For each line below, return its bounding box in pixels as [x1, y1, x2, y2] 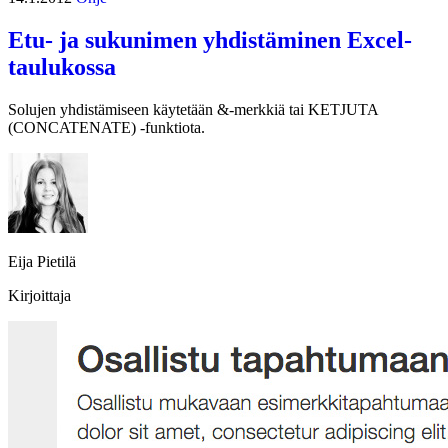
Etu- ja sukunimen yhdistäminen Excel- [8, 27, 412, 54]
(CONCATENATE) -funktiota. [8, 119, 205, 137]
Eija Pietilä [8, 253, 76, 271]
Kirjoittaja [8, 287, 71, 305]
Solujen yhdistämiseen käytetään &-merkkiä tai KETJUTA [8, 101, 378, 119]
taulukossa [8, 54, 116, 81]
